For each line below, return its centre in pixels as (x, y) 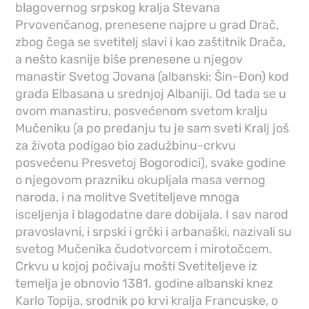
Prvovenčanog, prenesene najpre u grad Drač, (147, 25)
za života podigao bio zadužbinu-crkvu (126, 146)
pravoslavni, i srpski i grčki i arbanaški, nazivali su (154, 232)
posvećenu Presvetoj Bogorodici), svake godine (151, 163)
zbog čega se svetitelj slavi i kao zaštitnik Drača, (151, 42)
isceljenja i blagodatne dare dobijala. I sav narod (152, 215)
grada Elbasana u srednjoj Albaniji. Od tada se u (151, 94)
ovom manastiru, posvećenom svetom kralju (142, 111)
